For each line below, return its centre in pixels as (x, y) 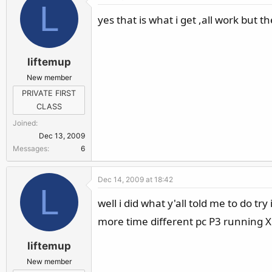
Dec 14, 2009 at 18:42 (135, 179)
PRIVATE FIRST (49, 93)
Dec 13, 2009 (62, 136)
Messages (30, 148)
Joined (24, 123)
